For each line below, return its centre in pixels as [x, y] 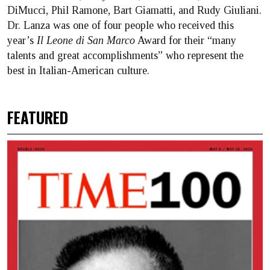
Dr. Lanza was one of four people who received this [121, 25]
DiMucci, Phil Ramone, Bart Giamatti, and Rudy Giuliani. [134, 10]
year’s [22, 40]
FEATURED [38, 117]
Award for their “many [186, 40]
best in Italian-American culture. [78, 71]
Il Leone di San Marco [86, 40]
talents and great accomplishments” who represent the [125, 55]
